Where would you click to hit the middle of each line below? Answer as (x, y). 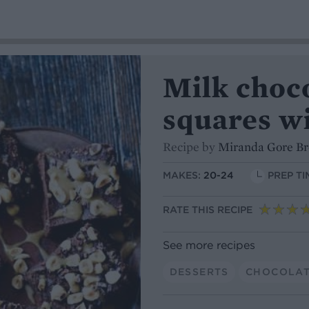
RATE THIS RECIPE (208, 210)
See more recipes (209, 245)
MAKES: (183, 176)
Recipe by (190, 147)
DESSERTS (199, 271)
